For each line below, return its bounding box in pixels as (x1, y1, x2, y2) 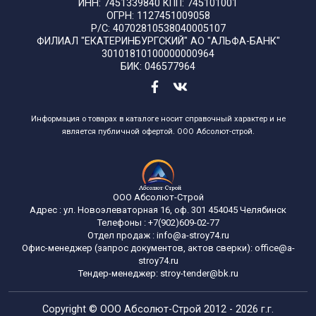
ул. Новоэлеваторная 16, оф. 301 (63, 205, 206, 216)
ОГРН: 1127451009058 (106, 10, 210, 22)
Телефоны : (97, 217, 146, 229)
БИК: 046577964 (121, 61, 195, 73)
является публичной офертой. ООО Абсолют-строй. (61, 127, 255, 137)
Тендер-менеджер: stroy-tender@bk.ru (78, 268, 238, 279)
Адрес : (30, 205, 63, 216)
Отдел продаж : (87, 230, 157, 241)
